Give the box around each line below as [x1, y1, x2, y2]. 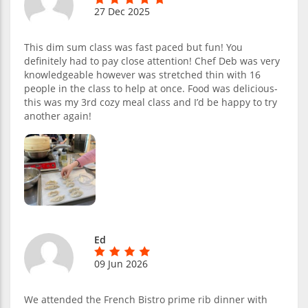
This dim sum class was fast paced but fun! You [24, 40, 243, 54]
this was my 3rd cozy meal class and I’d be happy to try [24, 95, 277, 109]
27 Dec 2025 [94, 4, 150, 18]
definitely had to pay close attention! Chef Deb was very [24, 54, 280, 67]
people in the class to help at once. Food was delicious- [24, 81, 278, 95]
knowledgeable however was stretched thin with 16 [24, 67, 261, 81]
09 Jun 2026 [94, 256, 148, 270]
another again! [24, 109, 91, 122]
